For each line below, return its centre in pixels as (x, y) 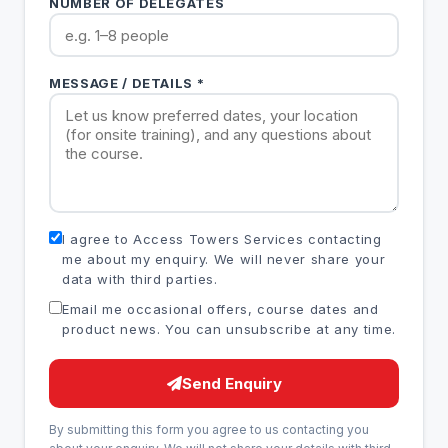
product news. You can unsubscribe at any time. (229, 329)
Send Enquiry (231, 383)
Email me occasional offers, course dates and (220, 309)
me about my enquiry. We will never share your (224, 259)
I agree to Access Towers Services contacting (222, 239)
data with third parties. (140, 279)
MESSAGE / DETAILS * (127, 83)
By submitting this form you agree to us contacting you (209, 429)
